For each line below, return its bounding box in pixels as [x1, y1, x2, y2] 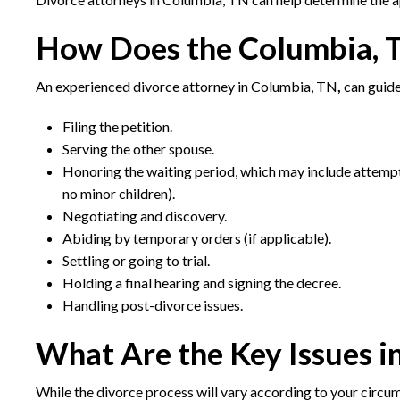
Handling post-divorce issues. [62, 296, 243, 313]
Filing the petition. [62, 118, 172, 135]
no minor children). [62, 185, 175, 202]
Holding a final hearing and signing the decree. [62, 274, 341, 291]
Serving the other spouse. [62, 140, 214, 157]
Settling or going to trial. [62, 252, 210, 269]
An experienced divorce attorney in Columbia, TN [36, 78, 337, 95]
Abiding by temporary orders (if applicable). [62, 229, 331, 246]
